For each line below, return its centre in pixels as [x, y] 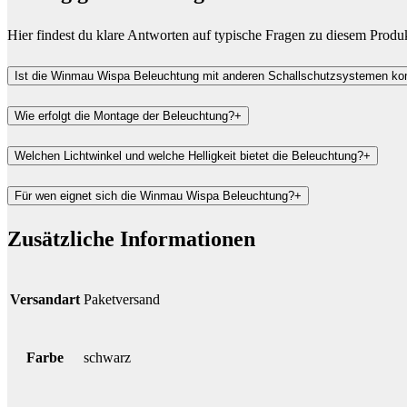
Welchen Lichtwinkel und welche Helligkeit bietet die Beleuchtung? [189, 155]
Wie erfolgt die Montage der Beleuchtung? [124, 115]
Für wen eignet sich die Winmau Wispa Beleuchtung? [154, 195]
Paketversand [122, 299]
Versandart [45, 299]
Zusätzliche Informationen [131, 238]
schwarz [107, 357]
